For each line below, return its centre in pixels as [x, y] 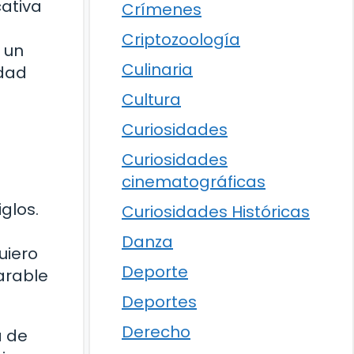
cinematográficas [194, 182]
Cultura [151, 100]
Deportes [159, 302]
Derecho [156, 332]
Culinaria [157, 70]
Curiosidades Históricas [216, 212]
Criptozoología [181, 40]
